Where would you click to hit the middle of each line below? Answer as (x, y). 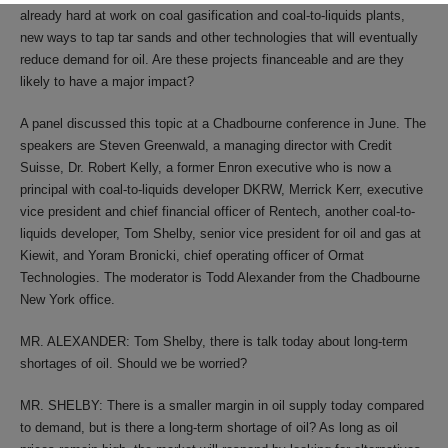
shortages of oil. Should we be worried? (133, 363)
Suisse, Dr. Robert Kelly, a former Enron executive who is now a (205, 167)
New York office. (67, 299)
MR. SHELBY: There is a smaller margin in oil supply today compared (222, 405)
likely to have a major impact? (107, 81)
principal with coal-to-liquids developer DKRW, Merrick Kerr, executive (221, 189)
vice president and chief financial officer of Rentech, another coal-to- (217, 211)
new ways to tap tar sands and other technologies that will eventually (219, 37)
